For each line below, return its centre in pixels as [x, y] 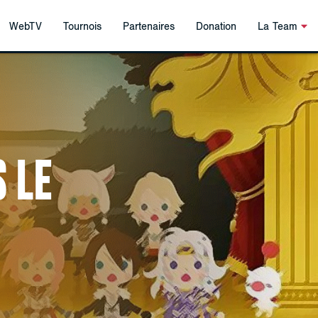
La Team [279, 27]
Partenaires [148, 27]
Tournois [82, 27]
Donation [216, 27]
